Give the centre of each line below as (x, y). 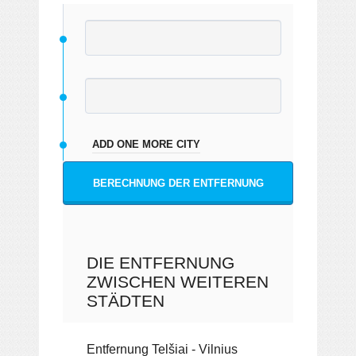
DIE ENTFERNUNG (161, 262)
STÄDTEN (126, 300)
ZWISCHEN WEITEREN (178, 281)
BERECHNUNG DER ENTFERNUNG (178, 183)
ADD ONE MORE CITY (146, 144)
